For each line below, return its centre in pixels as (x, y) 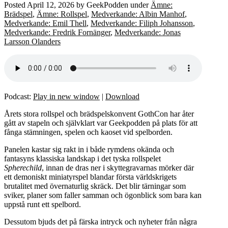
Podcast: (19, 96)
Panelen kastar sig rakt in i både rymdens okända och (89, 149)
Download (122, 96)
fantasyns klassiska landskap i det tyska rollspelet (82, 158)
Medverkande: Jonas (148, 32)
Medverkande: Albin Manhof (138, 14)
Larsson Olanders (32, 41)
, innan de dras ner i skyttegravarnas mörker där (118, 167)
